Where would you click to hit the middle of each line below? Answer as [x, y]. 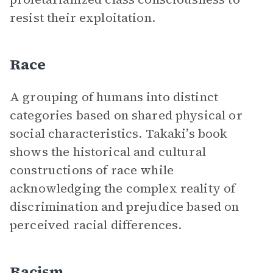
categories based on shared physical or [126, 115]
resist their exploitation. [83, 18]
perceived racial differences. [96, 225]
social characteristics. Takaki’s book [119, 133]
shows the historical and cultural [108, 152]
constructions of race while [92, 170]
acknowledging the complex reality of [123, 188]
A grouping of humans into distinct [114, 97]
